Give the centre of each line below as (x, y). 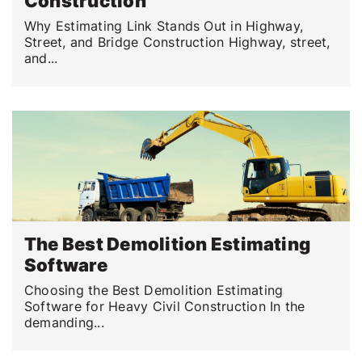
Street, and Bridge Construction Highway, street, (177, 42)
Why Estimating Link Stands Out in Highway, (164, 25)
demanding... (64, 323)
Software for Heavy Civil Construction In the (165, 307)
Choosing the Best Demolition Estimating (154, 290)
